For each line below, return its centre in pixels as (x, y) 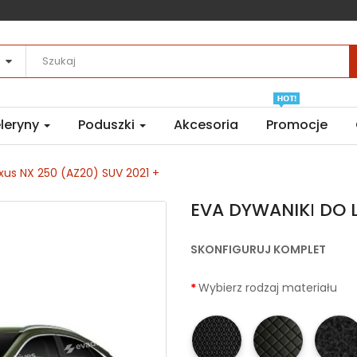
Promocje (297, 125)
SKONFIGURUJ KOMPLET (258, 250)
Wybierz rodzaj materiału (268, 288)
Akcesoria (206, 125)
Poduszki (108, 125)
